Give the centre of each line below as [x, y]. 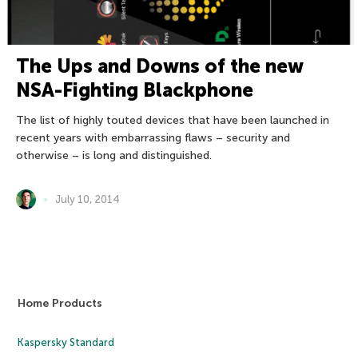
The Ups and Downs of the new [159, 66]
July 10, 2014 [88, 200]
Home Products [60, 304]
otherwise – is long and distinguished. [114, 156]
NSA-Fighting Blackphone [135, 90]
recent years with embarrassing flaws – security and [153, 138]
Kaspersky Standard [66, 343]
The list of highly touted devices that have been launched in [173, 121]
